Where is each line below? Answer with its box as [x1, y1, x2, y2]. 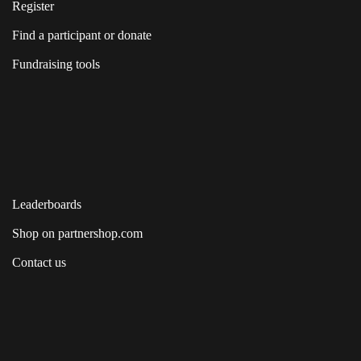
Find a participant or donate [12, 28, 151, 42]
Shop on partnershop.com [12, 226, 143, 240]
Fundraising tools [12, 57, 100, 71]
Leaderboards [12, 197, 81, 211]
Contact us [12, 255, 66, 269]
